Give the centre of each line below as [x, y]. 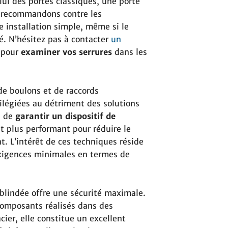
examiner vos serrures [66, 52]
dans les [130, 52]
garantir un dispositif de [64, 116]
